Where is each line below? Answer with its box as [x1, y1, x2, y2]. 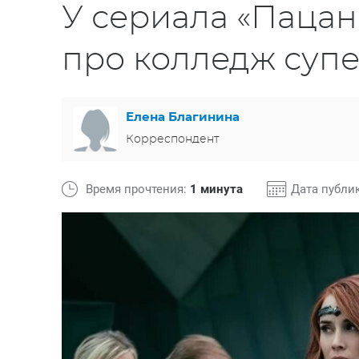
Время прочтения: [86, 182, 190, 196]
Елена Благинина [126, 111, 240, 123]
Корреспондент [126, 133, 219, 145]
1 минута [190, 182, 243, 196]
